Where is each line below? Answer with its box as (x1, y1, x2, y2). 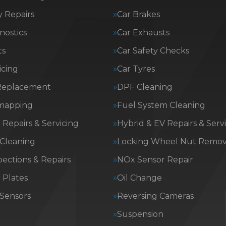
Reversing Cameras (117, 191, 194, 201)
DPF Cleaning (117, 82, 173, 92)
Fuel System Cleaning (117, 100, 205, 110)
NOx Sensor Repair (117, 155, 193, 164)
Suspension (117, 209, 163, 219)
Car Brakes (117, 10, 160, 19)
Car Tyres (117, 64, 155, 74)
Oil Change (117, 173, 162, 183)
